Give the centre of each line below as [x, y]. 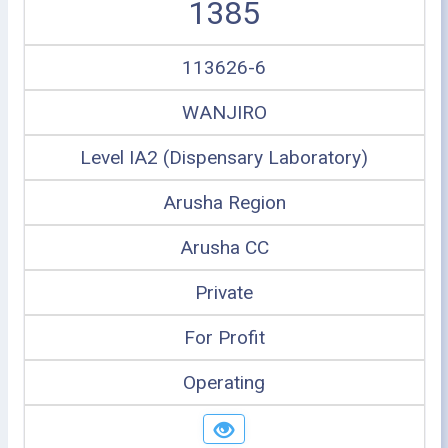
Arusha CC [224, 247]
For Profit [224, 337]
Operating [224, 382]
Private [224, 292]
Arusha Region [224, 202]
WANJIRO [224, 112]
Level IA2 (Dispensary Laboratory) [224, 157]
